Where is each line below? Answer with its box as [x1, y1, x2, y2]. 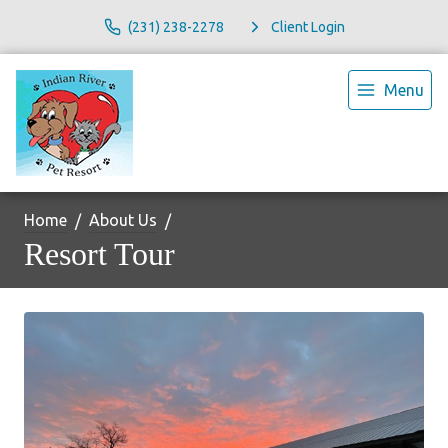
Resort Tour [24, 236, 175, 272]
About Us [89, 211, 157, 229]
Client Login [270, 18, 345, 35]
